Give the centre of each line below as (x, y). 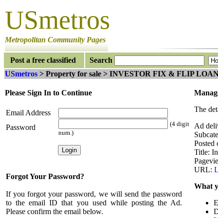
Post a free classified (43, 60)
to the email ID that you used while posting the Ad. (94, 203)
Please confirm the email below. (54, 211)
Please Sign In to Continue (48, 93)
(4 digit (180, 124)
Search (99, 60)
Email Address (28, 113)
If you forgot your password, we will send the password (94, 194)
